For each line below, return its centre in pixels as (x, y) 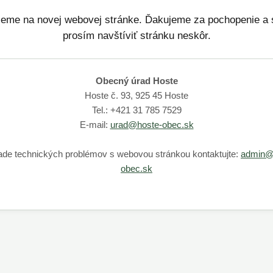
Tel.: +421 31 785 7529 (136, 110)
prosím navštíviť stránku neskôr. (136, 35)
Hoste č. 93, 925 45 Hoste (136, 95)
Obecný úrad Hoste (136, 80)
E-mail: (95, 124)
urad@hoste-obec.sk (152, 124)
